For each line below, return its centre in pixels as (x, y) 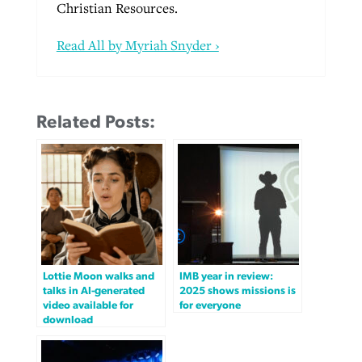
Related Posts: (96, 122)
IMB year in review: (226, 276)
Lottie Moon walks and (98, 276)
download (67, 320)
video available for (88, 305)
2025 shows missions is (237, 290)
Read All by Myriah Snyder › (137, 45)
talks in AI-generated (93, 290)
